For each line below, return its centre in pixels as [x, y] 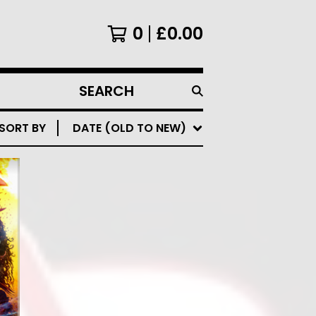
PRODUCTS [103, 115]
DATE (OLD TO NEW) [129, 128]
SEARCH [95, 98]
